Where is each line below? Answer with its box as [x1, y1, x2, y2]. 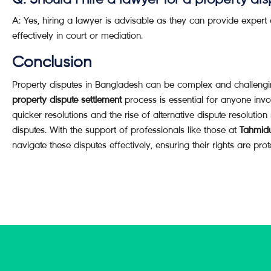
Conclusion [12, 55, 92, 71]
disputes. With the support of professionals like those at [12, 124, 240, 135]
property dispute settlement [12, 94, 122, 105]
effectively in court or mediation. [12, 30, 143, 41]
